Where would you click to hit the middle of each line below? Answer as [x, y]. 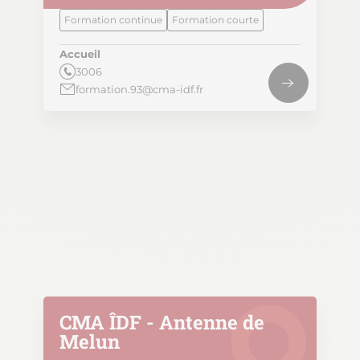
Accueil [80, 54]
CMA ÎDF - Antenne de [162, 323]
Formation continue [113, 20]
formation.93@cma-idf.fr [139, 90]
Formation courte [215, 20]
